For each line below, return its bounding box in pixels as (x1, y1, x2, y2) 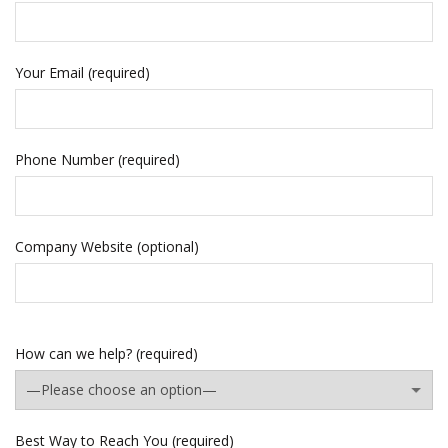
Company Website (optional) (15, 236, 199, 256)
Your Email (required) (15, 62, 150, 82)
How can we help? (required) (15, 343, 198, 363)
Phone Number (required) (15, 149, 180, 169)
